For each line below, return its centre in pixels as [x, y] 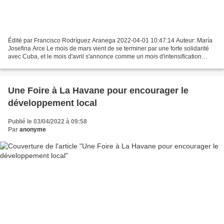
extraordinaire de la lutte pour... [50, 65]
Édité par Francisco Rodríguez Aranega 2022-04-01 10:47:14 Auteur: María [110, 41]
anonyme [33, 130]
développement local [52, 103]
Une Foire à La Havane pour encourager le [98, 91]
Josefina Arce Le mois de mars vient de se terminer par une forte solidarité [108, 49]
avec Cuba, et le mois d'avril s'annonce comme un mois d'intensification [105, 57]
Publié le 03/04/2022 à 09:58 [47, 122]
